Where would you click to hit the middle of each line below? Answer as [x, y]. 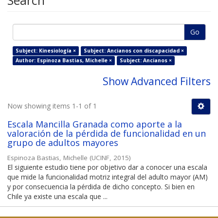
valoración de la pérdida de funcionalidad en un [107, 134]
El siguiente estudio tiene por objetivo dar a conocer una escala [107, 167]
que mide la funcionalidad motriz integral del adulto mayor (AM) [108, 177]
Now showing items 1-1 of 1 [52, 106]
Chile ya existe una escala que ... [57, 197]
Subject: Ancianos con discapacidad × [134, 51]
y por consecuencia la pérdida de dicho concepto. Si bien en [101, 187]
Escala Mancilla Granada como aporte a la [95, 124]
